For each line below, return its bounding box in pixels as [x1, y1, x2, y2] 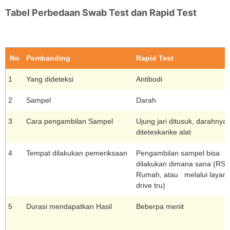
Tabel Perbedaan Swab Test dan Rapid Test [5, 7, 197, 18]
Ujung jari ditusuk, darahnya [136, 117, 227, 126]
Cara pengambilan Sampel [26, 117, 113, 126]
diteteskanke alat [136, 128, 191, 137]
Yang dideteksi [26, 75, 73, 84]
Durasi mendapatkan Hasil [26, 202, 112, 211]
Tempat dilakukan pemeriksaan [26, 149, 127, 158]
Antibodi [136, 75, 162, 84]
